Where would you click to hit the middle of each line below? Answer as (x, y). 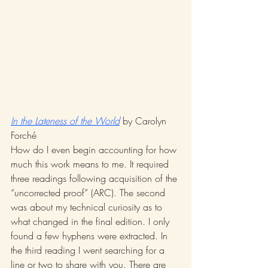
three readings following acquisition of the (95, 179)
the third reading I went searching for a (89, 250)
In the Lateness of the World (65, 121)
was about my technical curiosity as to (88, 207)
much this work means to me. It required (91, 164)
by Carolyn (144, 121)
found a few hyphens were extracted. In (91, 236)
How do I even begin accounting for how (95, 150)
